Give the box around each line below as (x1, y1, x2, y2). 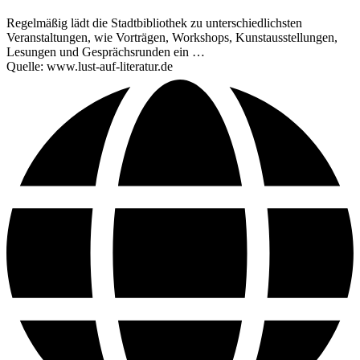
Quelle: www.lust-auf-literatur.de (6, 59, 173, 73)
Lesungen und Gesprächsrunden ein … (6, 44, 205, 59)
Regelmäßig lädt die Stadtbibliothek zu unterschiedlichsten (6, 15, 302, 30)
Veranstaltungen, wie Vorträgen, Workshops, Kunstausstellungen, (6, 30, 337, 44)
